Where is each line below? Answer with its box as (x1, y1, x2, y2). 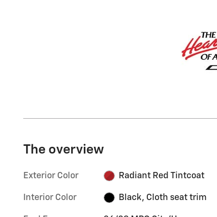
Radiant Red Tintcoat (118, 171, 204, 180)
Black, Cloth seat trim (118, 193, 207, 202)
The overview (23, 143, 104, 156)
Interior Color (23, 193, 77, 202)
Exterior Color (23, 171, 78, 180)
